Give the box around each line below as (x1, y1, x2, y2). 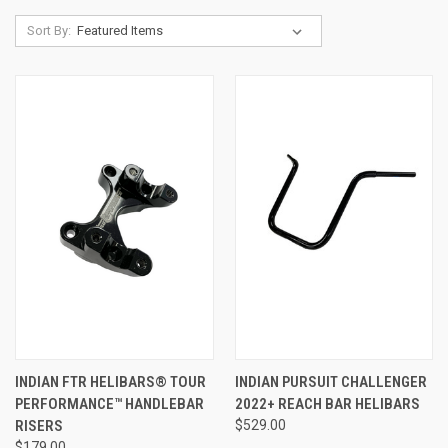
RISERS (15, 417, 63, 436)
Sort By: (26, 23, 71, 39)
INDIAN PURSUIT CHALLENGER (234, 373, 427, 392)
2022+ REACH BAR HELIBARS (234, 395, 420, 414)
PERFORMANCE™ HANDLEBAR (15, 395, 204, 414)
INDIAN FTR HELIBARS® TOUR (15, 373, 206, 392)
